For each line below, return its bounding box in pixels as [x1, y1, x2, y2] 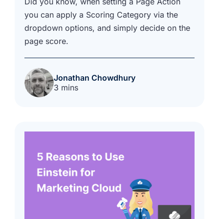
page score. [24, 36, 68, 46]
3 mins [54, 82, 78, 92]
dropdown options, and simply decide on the [24, 22, 190, 33]
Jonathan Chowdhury [54, 72, 135, 83]
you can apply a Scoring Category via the [24, 9, 178, 20]
